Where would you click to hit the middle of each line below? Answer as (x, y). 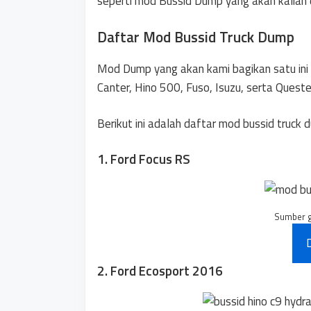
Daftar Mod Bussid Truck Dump (196, 36)
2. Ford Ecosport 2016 (160, 270)
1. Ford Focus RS (144, 158)
